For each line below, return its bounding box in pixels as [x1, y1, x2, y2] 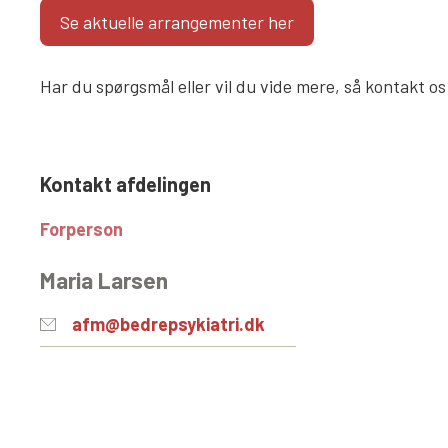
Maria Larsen [40, 266, 168, 294]
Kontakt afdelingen [40, 172, 211, 196]
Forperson [40, 218, 123, 240]
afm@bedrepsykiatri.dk [72, 313, 265, 335]
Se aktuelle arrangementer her [60, 11, 294, 33]
